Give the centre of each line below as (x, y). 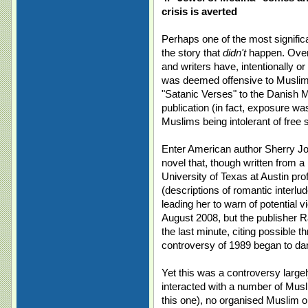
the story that (192, 53)
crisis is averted (199, 11)
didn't (234, 53)
